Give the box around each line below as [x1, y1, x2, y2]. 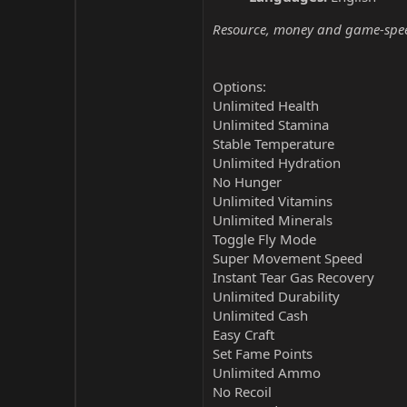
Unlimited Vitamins [213, 192, 333, 210]
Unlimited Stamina [213, 115, 329, 134]
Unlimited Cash [213, 306, 308, 324]
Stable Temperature [213, 134, 334, 153]
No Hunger [213, 173, 282, 191]
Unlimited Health [213, 96, 319, 114]
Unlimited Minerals [213, 211, 333, 229]
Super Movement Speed [213, 249, 362, 267]
